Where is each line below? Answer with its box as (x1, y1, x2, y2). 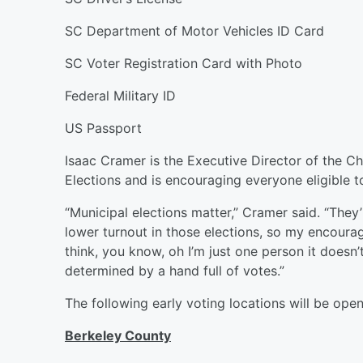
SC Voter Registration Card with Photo (65, 54, 302, 71)
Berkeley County (65, 327, 171, 344)
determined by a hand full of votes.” (65, 262, 284, 279)
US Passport (65, 119, 142, 136)
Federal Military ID (65, 87, 176, 104)
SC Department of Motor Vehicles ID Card (65, 22, 324, 39)
